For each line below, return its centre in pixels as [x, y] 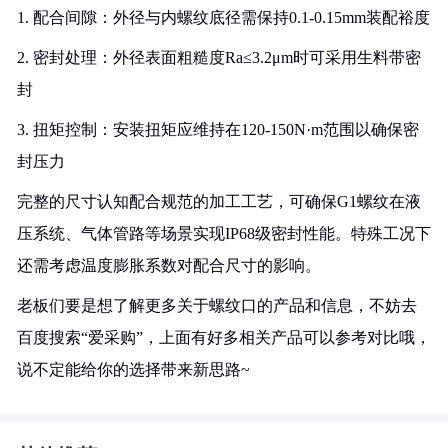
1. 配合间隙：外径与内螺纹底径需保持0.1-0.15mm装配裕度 [223, 17]
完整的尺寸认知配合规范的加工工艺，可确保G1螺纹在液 [219, 201]
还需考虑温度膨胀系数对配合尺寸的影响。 [169, 265]
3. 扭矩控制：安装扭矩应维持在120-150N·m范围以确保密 [218, 129]
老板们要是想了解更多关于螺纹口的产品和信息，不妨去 [217, 305]
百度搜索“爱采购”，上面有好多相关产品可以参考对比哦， [224, 337]
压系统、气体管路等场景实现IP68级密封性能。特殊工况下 [224, 233]
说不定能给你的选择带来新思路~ [133, 369]
